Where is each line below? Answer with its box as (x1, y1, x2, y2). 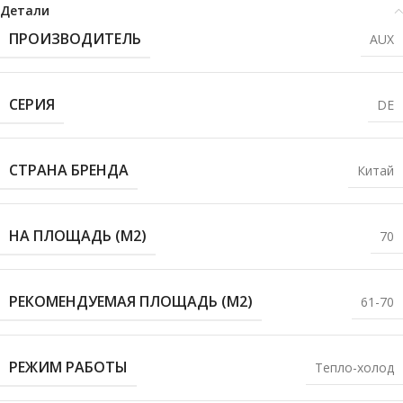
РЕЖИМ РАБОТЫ (9, 357, 128, 378)
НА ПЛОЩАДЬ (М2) (9, 226, 147, 246)
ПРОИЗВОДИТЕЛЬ (9, 29, 141, 49)
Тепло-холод (315, 359, 394, 377)
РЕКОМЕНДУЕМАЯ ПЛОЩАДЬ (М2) (9, 291, 253, 312)
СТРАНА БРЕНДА (9, 160, 129, 181)
